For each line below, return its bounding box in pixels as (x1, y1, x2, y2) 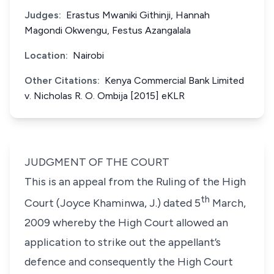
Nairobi (73, 50, 104, 61)
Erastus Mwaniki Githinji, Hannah (66, 9, 210, 21)
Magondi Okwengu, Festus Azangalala (24, 24, 191, 36)
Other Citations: (24, 75, 100, 86)
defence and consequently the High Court (24, 255, 233, 268)
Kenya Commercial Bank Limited (105, 75, 244, 86)
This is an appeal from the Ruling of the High (24, 175, 246, 188)
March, (210, 196, 246, 210)
